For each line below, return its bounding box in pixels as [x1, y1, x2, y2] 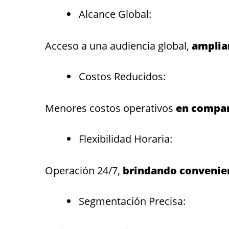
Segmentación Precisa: [79, 194, 186, 208]
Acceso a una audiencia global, [45, 38, 192, 53]
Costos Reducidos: [79, 69, 166, 83]
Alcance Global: [79, 7, 151, 21]
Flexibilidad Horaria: [79, 131, 172, 146]
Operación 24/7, [45, 163, 123, 177]
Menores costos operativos [45, 101, 176, 115]
